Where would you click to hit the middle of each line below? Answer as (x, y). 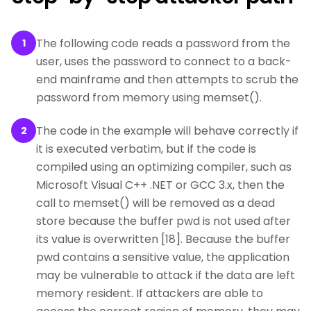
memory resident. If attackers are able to (150, 293)
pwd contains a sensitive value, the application (163, 257)
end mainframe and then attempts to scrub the (167, 79)
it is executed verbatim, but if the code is (146, 149)
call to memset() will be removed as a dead (155, 203)
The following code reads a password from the (163, 43)
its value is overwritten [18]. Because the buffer (163, 239)
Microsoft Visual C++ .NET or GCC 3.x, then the (160, 185)
